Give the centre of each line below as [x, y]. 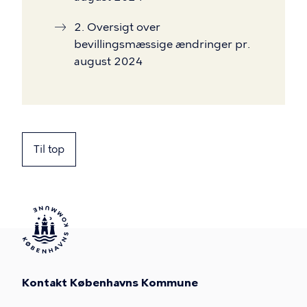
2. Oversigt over [117, 27]
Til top [49, 149]
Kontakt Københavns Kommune [110, 283]
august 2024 [108, 61]
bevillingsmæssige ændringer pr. [162, 44]
